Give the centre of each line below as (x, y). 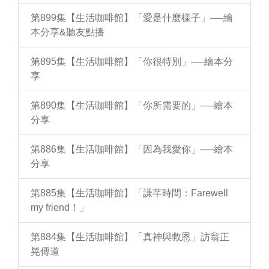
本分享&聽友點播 (68, 32)
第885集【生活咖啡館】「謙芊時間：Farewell (129, 193)
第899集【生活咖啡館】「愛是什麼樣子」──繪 (132, 18)
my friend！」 (60, 207)
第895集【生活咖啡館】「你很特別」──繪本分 (132, 62)
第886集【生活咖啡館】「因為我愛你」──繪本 (132, 149)
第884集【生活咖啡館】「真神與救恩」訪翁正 (130, 237)
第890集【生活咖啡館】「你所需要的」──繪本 (132, 105)
